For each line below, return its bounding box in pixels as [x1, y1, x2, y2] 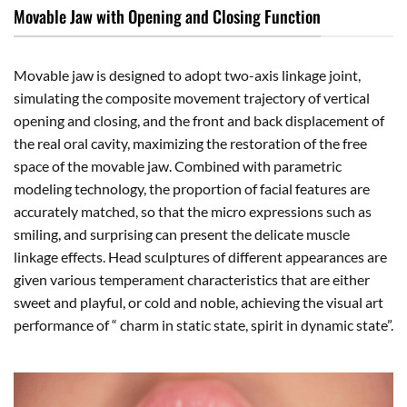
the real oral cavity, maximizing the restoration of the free [14, 134, 367, 153]
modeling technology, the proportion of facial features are [14, 180, 370, 198]
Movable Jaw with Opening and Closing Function [14, 3, 321, 28]
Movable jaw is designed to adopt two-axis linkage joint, [14, 66, 361, 84]
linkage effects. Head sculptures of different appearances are [14, 248, 387, 266]
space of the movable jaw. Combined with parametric [14, 157, 342, 175]
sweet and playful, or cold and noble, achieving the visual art [14, 293, 383, 312]
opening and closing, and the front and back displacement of [14, 112, 384, 130]
